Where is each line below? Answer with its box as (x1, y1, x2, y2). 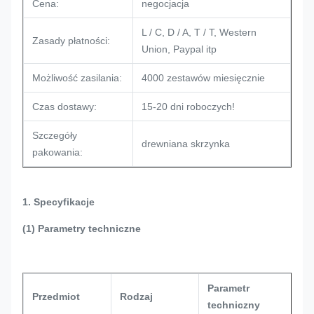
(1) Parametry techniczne (22, 223, 141, 234)
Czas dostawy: (32, 101, 97, 112)
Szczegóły (32, 130, 77, 141)
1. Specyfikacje (22, 196, 95, 207)
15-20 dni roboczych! (142, 101, 235, 112)
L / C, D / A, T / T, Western (142, 27, 257, 38)
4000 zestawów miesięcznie (142, 72, 265, 83)
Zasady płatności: (32, 35, 110, 46)
